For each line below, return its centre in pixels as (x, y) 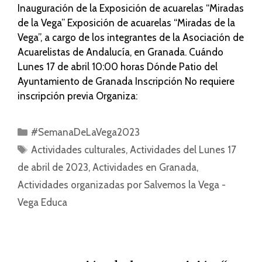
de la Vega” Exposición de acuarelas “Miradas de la (126, 23)
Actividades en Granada (144, 167)
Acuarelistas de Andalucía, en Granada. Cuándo (120, 52)
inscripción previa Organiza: (77, 96)
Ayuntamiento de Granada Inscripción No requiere (126, 81)
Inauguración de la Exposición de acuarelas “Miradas (131, 8)
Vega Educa (42, 202)
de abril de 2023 (53, 167)
